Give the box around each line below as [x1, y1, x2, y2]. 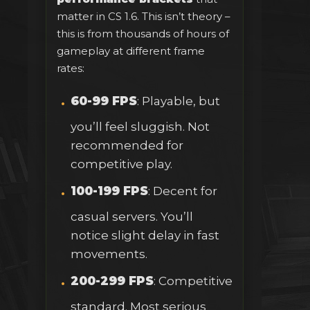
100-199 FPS [71, 184, 148, 199]
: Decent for [148, 184, 217, 199]
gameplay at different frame [57, 44, 205, 58]
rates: [57, 62, 84, 75]
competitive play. [71, 157, 172, 172]
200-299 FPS [71, 274, 154, 289]
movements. [71, 247, 147, 262]
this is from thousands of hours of [57, 27, 229, 41]
